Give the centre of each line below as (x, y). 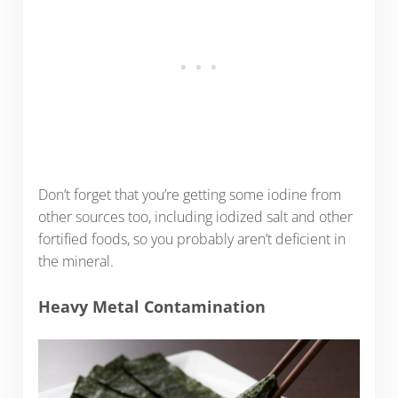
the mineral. (76, 262)
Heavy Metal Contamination (151, 306)
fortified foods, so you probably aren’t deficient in (191, 239)
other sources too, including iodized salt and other (195, 217)
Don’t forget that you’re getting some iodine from (189, 195)
